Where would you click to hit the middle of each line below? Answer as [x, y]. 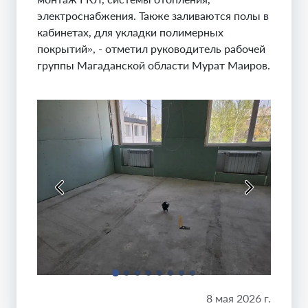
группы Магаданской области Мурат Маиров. [154, 65]
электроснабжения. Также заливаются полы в [153, 15]
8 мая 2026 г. [239, 298]
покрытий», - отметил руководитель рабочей [151, 48]
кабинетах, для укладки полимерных [130, 32]
